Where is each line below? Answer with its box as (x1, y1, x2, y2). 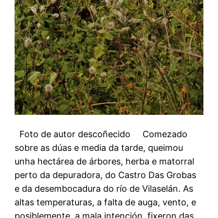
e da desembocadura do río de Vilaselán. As (15, 183, 194, 194)
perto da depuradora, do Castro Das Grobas (15, 170, 197, 181)
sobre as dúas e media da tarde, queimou (15, 143, 183, 153)
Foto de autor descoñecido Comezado (15, 129, 188, 140)
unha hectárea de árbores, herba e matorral (15, 156, 195, 167)
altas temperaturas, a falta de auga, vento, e (15, 197, 197, 208)
